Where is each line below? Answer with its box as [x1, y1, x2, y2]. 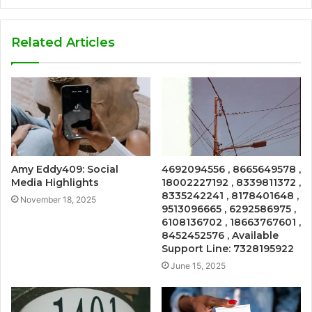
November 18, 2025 [20, 194, 96, 205]
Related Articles [11, 35, 115, 50]
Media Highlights [11, 175, 99, 189]
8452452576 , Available [162, 228, 279, 242]
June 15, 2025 [171, 260, 226, 271]
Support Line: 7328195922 [162, 242, 294, 255]
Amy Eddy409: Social [11, 162, 118, 175]
